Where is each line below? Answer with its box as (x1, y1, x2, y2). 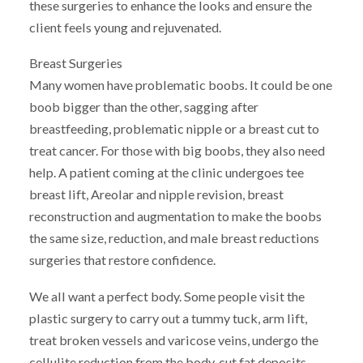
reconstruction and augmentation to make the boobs (28, 208, 322, 224)
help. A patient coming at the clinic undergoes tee (28, 164, 304, 181)
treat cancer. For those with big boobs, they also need (28, 143, 325, 159)
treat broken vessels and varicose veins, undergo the (28, 331, 318, 348)
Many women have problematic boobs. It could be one (28, 77, 332, 93)
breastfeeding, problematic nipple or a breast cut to (28, 121, 319, 137)
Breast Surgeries (28, 55, 122, 71)
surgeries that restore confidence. (28, 252, 216, 268)
